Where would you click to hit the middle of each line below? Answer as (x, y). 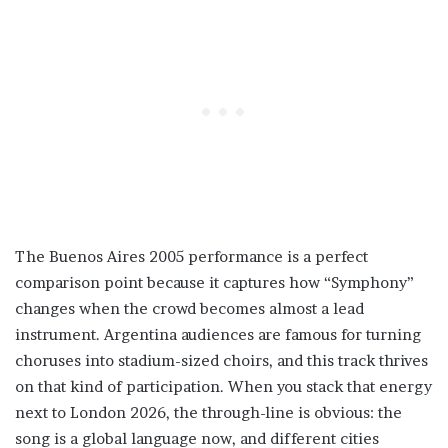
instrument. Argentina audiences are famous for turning (218, 335)
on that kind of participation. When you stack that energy (223, 387)
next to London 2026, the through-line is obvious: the (208, 413)
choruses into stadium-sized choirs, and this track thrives (221, 361)
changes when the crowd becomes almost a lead (189, 309)
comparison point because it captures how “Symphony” (214, 283)
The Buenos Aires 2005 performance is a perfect (191, 257)
